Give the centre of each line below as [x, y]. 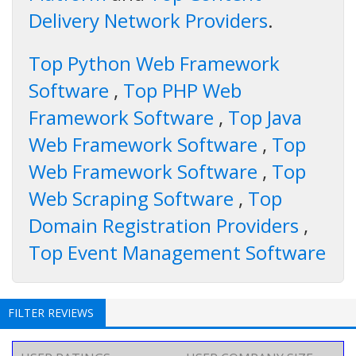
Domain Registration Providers [166, 226]
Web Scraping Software [133, 199]
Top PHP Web [180, 91]
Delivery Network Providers [148, 21]
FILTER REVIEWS [51, 313]
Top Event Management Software [177, 253]
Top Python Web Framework [154, 64]
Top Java [263, 118]
